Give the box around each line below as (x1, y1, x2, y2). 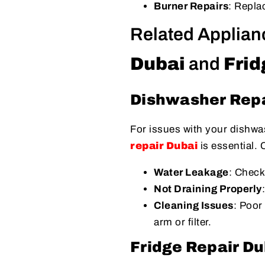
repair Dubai (130, 140, 198, 151)
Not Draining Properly (154, 183, 262, 195)
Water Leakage (154, 166, 229, 178)
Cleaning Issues (154, 199, 234, 211)
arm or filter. (154, 216, 211, 228)
